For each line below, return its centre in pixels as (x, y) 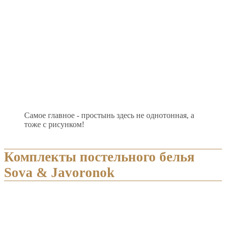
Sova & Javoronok (59, 172)
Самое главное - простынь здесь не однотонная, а (109, 115)
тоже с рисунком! (54, 124)
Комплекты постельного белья (99, 157)
